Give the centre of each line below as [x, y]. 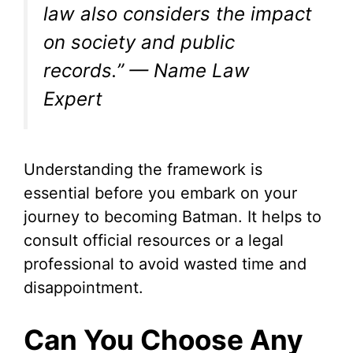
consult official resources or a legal [154, 241]
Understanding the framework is [143, 170]
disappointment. [84, 288]
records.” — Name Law [147, 71]
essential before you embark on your [160, 193]
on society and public [139, 43]
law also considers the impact [178, 14]
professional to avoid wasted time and [165, 264]
